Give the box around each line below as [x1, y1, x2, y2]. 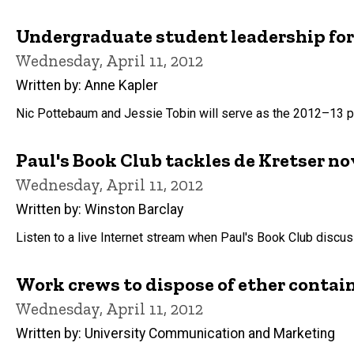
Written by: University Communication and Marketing [16, 325, 335, 341]
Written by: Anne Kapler [16, 77, 158, 94]
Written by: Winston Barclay [16, 201, 183, 217]
